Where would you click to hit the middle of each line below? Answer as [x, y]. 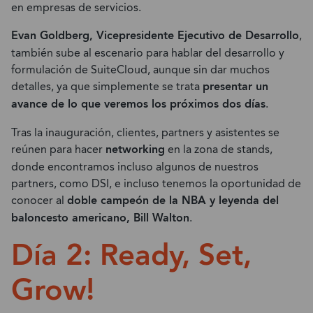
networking [135, 150]
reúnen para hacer [58, 150]
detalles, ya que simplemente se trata [107, 87]
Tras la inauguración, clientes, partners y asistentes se [145, 133]
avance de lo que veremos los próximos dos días [138, 104]
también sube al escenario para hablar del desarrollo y [148, 53]
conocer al [39, 201]
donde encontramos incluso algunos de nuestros [135, 167]
